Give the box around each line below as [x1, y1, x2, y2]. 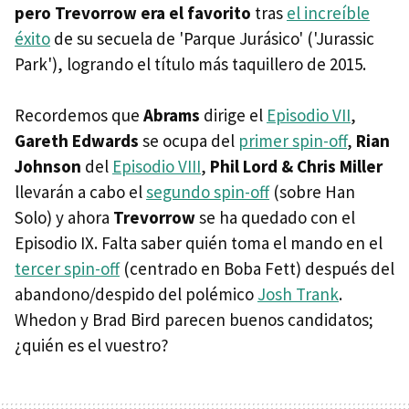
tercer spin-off [15, 257, 120, 279]
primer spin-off [238, 129, 347, 152]
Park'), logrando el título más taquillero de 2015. [15, 52, 366, 75]
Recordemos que [15, 103, 143, 126]
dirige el [200, 103, 267, 126]
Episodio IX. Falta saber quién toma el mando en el [15, 231, 383, 254]
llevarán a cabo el [15, 180, 146, 203]
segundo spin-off [146, 180, 269, 203]
